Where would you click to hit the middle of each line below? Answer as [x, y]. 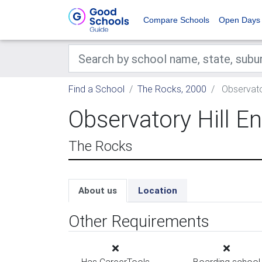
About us [98, 190]
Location [158, 190]
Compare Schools [176, 20]
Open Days [239, 20]
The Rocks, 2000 [172, 89]
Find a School [96, 89]
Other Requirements [139, 221]
